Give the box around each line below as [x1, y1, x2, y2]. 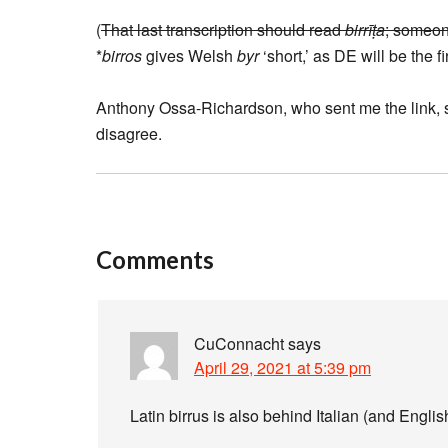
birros [102, 44, 142, 67]
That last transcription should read [101, 18, 345, 41]
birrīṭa [345, 18, 385, 41]
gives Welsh [142, 44, 237, 67]
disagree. [96, 122, 162, 145]
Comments [96, 245, 214, 274]
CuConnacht [194, 332, 284, 355]
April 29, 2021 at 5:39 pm [194, 356, 371, 379]
